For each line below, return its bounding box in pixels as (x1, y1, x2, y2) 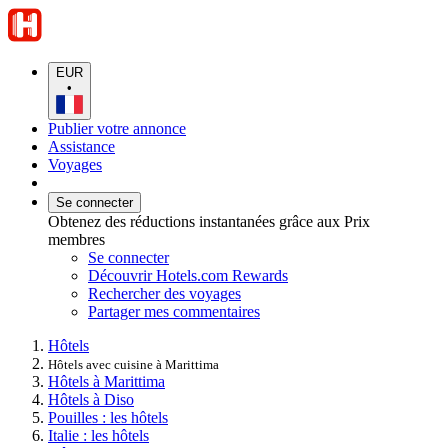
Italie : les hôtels (48, 426, 149, 444)
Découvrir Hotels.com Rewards (88, 266, 288, 284)
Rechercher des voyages (88, 284, 241, 302)
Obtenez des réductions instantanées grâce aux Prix (48, 212, 370, 230)
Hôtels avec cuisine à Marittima (48, 356, 219, 372)
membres (48, 230, 105, 248)
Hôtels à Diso (48, 390, 134, 408)
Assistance (48, 137, 115, 155)
